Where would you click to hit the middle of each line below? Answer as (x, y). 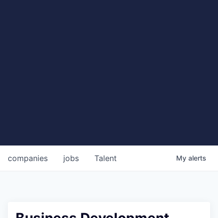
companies (28, 158)
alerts (197, 158)
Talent (106, 158)
